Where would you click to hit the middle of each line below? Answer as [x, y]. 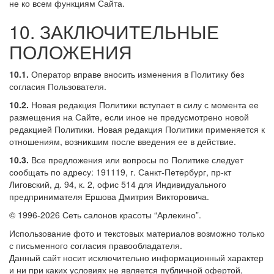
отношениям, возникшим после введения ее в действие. [123, 141]
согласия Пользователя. [58, 86]
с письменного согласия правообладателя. [96, 245]
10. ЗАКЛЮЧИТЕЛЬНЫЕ [114, 31]
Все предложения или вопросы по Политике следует [136, 159]
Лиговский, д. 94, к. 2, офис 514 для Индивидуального [118, 184]
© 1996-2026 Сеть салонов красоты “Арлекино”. [105, 214]
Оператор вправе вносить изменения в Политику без [136, 74]
